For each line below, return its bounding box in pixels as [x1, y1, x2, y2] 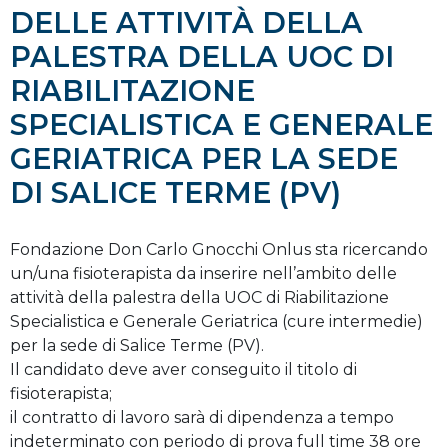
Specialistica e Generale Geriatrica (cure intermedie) [10, 311, 423, 331]
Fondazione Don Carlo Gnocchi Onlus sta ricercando [10, 239, 428, 259]
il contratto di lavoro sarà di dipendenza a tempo [10, 407, 394, 427]
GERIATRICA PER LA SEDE [10, 140, 398, 176]
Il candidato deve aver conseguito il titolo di [10, 359, 357, 379]
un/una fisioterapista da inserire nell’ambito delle [10, 263, 397, 283]
